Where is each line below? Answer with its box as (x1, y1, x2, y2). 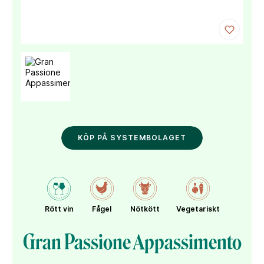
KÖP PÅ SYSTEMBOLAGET (78, 133, 186, 142)
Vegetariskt (176, 204, 220, 213)
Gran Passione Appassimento (22, 230, 242, 255)
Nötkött (130, 204, 160, 213)
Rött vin (44, 204, 74, 213)
